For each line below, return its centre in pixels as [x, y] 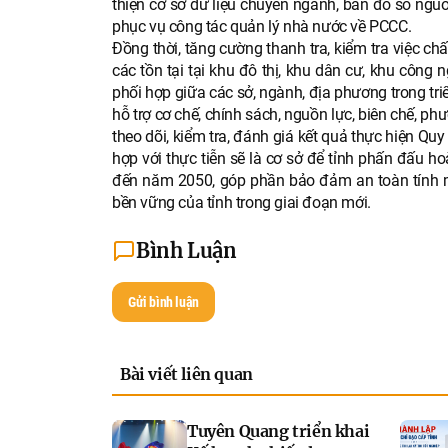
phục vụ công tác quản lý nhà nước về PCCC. [262, 26]
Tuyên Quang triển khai [278, 430]
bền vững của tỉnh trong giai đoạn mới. [241, 202]
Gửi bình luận [163, 301]
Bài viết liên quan [186, 373]
